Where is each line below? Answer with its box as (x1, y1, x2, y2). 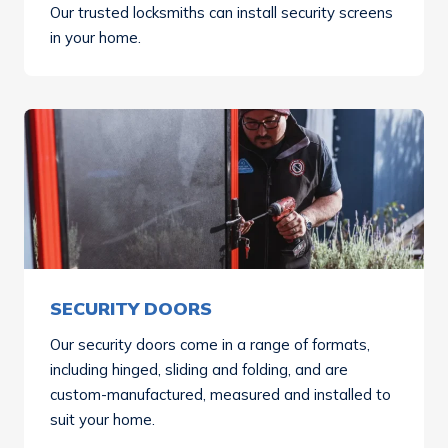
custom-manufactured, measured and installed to (50, 385, 391, 404)
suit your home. (50, 410, 155, 429)
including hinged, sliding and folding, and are (50, 360, 348, 379)
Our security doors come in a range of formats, (50, 335, 370, 354)
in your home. (50, 28, 141, 47)
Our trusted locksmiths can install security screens (50, 3, 393, 22)
